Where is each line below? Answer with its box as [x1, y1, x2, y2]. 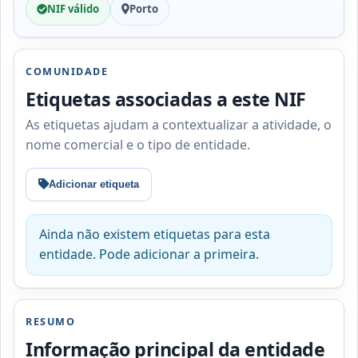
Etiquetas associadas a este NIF [26, 86, 307, 112]
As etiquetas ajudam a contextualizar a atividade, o [26, 115, 332, 133]
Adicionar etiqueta [49, 178, 140, 191]
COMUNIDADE [26, 64, 109, 78]
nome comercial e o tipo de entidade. [26, 135, 251, 153]
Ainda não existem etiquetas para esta [39, 225, 271, 244]
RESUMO [26, 315, 76, 329]
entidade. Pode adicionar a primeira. [39, 245, 260, 264]
